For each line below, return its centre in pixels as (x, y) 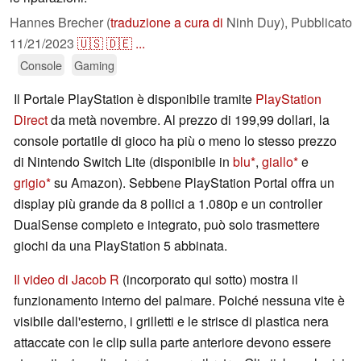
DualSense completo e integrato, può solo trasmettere (167, 225)
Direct (31, 120)
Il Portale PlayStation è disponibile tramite (135, 99)
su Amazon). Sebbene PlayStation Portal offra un (193, 183)
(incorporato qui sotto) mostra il (209, 280)
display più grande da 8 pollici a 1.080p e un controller (168, 204)
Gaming (94, 65)
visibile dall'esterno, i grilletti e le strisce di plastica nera (171, 322)
